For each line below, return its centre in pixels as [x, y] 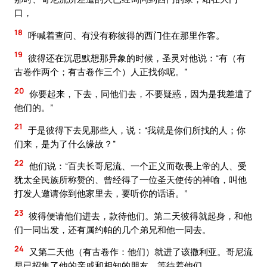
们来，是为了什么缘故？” [65, 143]
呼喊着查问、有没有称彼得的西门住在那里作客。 [125, 35]
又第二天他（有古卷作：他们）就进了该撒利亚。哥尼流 [140, 252]
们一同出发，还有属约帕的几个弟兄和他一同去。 [113, 229]
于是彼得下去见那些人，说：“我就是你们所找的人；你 [136, 130]
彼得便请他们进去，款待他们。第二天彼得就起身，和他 [139, 215]
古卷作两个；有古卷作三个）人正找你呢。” [101, 71]
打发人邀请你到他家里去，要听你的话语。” [101, 193]
